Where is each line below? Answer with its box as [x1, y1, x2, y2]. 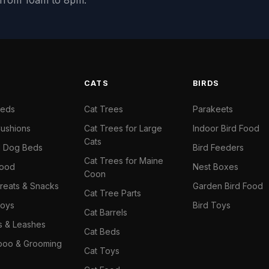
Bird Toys [193, 200, 231, 210]
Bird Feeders [193, 142, 244, 153]
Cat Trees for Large [84, 123, 162, 133]
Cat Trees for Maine [84, 156, 163, 166]
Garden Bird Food [193, 181, 263, 191]
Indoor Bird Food [193, 123, 259, 133]
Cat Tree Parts [84, 188, 141, 198]
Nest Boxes [193, 162, 238, 172]
